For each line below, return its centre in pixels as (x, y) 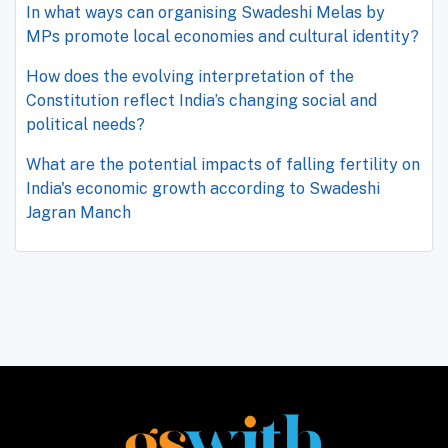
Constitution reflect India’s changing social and (201, 100)
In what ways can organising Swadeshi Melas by (205, 12)
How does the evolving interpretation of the (190, 76)
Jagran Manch (78, 212)
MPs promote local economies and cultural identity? (222, 36)
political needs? (85, 124)
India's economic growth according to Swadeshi (203, 188)
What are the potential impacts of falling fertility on (223, 164)
